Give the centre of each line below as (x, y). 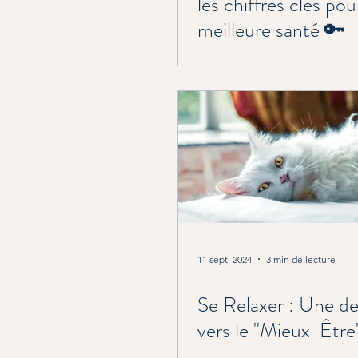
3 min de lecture (301, 259)
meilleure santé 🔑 (271, 30)
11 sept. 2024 (225, 259)
